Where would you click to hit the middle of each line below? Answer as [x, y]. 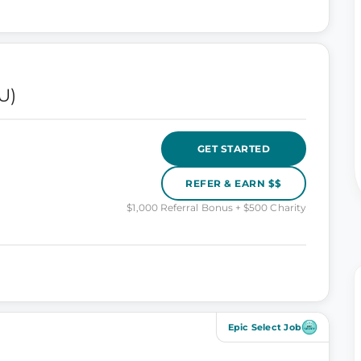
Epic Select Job [264, 327]
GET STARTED [234, 148]
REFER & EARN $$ [234, 183]
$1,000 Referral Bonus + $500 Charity [216, 207]
